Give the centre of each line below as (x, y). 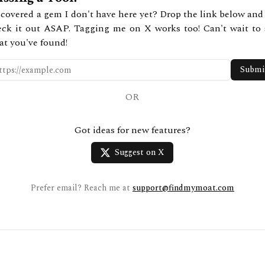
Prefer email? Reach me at (80, 188)
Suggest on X (140, 152)
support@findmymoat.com (183, 188)
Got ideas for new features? (132, 130)
